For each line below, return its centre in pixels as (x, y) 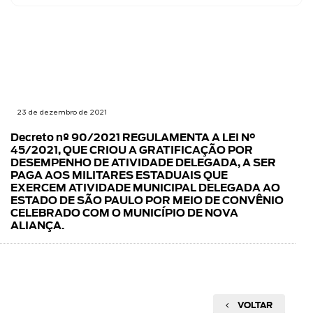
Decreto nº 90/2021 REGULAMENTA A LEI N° (133, 138)
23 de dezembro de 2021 (62, 112)
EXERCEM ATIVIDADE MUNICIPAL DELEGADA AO (145, 188)
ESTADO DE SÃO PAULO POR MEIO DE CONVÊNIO (147, 201)
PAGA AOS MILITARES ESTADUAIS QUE (119, 176)
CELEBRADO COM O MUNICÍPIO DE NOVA (124, 213)
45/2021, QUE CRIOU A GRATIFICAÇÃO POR (132, 151)
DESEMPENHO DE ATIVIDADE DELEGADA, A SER (143, 163)
